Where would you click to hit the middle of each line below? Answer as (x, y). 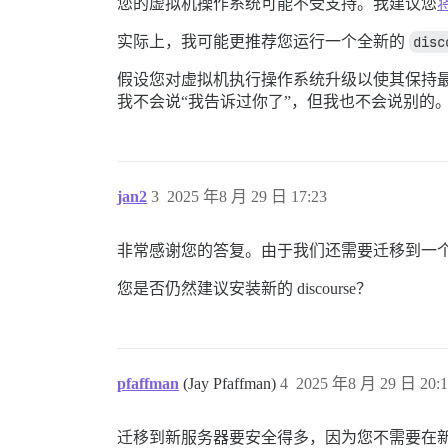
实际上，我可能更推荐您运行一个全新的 (263, 42)
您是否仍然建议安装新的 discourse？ (244, 289)
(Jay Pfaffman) (231, 384)
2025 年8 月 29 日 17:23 (247, 197)
